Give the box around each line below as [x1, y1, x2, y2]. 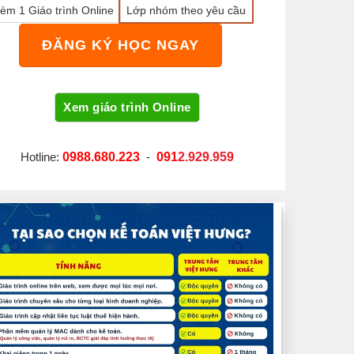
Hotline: [21, 150, 62, 164]
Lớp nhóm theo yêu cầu [126, 4, 246, 17]
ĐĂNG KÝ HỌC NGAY [41, 37, 199, 53]
